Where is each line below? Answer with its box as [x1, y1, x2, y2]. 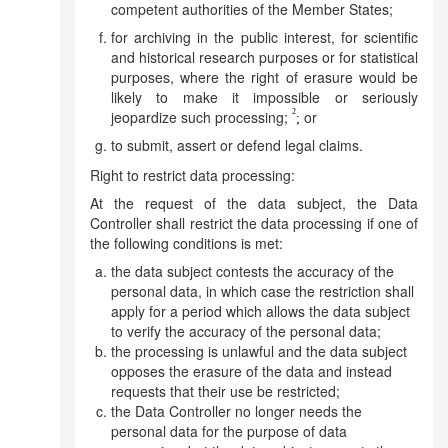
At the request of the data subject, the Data [90, 193, 418, 213]
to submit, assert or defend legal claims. [111, 135, 363, 155]
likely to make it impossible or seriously [111, 87, 418, 107]
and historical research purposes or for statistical [111, 47, 418, 67]
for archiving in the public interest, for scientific [111, 27, 418, 47]
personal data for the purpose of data [111, 421, 347, 441]
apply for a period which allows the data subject [111, 301, 410, 321]
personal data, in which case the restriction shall [111, 281, 414, 301]
